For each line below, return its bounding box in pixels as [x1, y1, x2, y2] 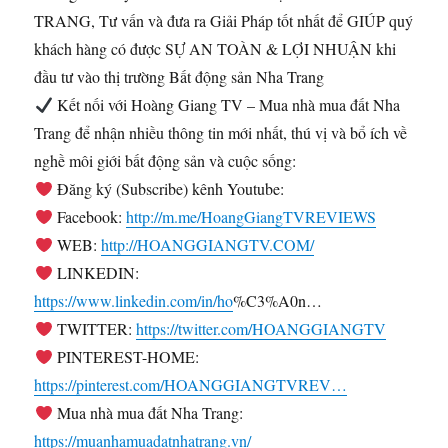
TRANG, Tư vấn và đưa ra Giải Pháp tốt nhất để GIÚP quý [34, 9, 414, 31]
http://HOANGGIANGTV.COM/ [100, 233, 314, 255]
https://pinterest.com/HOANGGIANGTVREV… [34, 373, 348, 395]
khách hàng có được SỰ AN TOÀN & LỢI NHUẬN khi [34, 37, 397, 59]
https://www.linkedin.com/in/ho [34, 289, 234, 311]
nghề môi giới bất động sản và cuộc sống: [34, 149, 297, 171]
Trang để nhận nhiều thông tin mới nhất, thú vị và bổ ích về [34, 121, 408, 143]
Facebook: [52, 205, 126, 227]
